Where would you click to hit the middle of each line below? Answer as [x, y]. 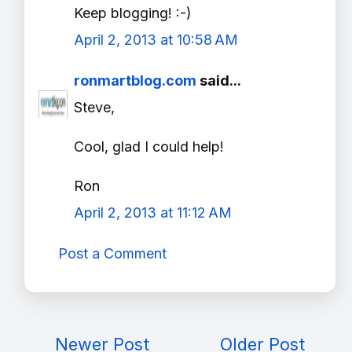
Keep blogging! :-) [133, 13]
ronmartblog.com [135, 81]
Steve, [94, 108]
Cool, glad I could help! [149, 147]
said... [219, 81]
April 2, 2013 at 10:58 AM [156, 40]
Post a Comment [112, 254]
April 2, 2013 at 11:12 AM [153, 213]
